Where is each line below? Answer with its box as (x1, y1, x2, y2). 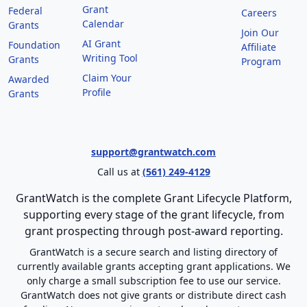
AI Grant (82, 36, 121, 50)
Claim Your (82, 71, 132, 84)
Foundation (8, 38, 60, 51)
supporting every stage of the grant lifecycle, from (23, 206, 284, 222)
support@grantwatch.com (91, 145, 216, 158)
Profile (82, 85, 112, 99)
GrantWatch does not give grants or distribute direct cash (21, 288, 286, 302)
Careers (241, 5, 277, 19)
